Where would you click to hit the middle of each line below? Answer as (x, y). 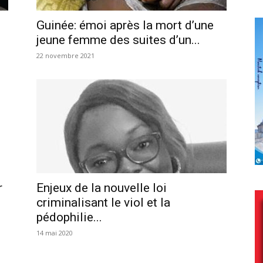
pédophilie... (69, 217)
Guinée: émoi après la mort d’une (125, 25)
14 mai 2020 (55, 232)
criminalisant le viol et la (103, 202)
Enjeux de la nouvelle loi (102, 188)
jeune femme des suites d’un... (118, 40)
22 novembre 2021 (65, 55)
